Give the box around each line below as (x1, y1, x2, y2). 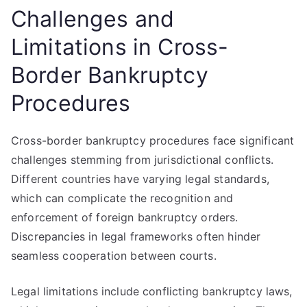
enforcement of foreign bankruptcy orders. (11, 210, 238, 224)
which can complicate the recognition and (11, 191, 234, 205)
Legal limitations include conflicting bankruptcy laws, (11, 284, 293, 298)
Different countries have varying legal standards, (11, 172, 269, 186)
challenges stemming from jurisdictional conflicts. (11, 153, 274, 167)
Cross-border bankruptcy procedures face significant (11, 134, 295, 147)
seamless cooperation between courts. (11, 249, 217, 262)
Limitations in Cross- (11, 34, 229, 60)
